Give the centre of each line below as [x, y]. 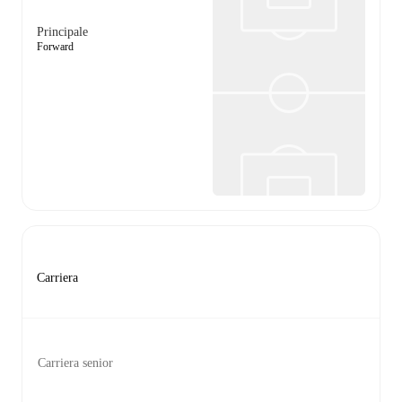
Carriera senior [75, 363]
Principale [62, 32]
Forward [55, 47]
